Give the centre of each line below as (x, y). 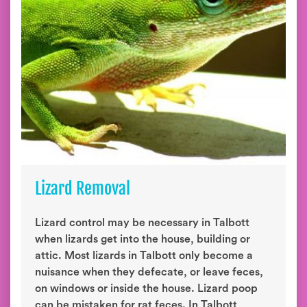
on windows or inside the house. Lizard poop (146, 288)
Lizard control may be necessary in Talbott (142, 223)
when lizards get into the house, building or (143, 239)
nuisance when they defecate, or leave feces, (149, 272)
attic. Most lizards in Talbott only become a (144, 256)
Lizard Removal (83, 188)
